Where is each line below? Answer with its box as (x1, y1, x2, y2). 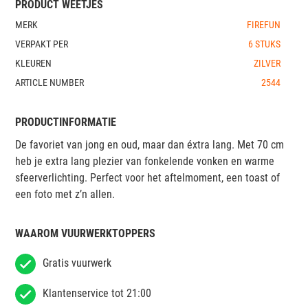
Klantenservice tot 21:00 (43, 286, 151, 300)
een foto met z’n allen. (15, 187, 115, 201)
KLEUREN (15, 57, 52, 69)
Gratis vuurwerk (43, 256, 111, 269)
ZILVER (253, 57, 280, 69)
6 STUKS (247, 38, 280, 49)
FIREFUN (246, 19, 280, 30)
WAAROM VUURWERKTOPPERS (15, 226, 155, 240)
